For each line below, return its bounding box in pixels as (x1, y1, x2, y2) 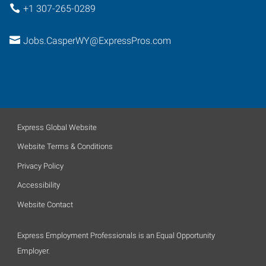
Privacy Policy (17, 161, 64, 170)
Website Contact (17, 199, 73, 209)
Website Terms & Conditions (17, 142, 113, 151)
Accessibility (17, 180, 60, 189)
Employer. (17, 246, 50, 255)
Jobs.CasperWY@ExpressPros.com (23, 35, 171, 46)
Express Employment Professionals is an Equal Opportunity (17, 230, 215, 240)
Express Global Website (17, 122, 97, 132)
